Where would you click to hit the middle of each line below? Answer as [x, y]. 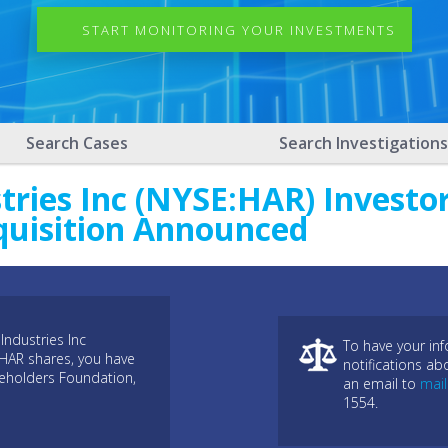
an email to [381, 383]
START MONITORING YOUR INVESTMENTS [238, 30]
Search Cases [77, 143]
